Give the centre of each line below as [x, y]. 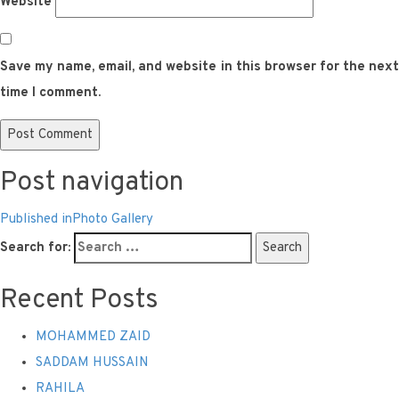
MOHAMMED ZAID [93, 337]
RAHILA [60, 388]
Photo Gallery [113, 219]
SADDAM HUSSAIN [92, 362]
